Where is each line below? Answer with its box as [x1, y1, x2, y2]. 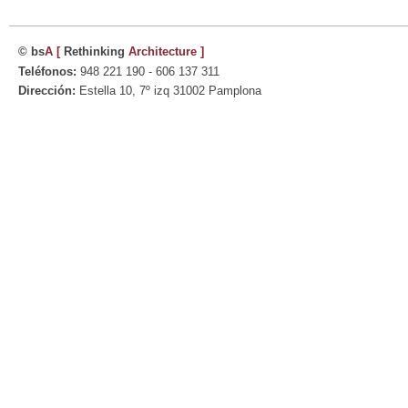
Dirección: [18, 84, 76, 98]
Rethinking [60, 45, 128, 59]
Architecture [128, 45, 197, 59]
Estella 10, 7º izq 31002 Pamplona [76, 84, 261, 98]
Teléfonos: [18, 64, 76, 78]
